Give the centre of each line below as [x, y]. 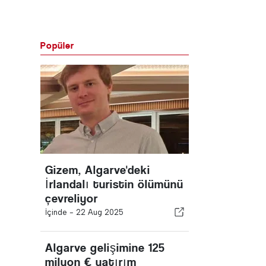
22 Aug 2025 [100, 212]
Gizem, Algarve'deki [98, 170]
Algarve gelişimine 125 [105, 248]
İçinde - [61, 212]
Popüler [57, 45]
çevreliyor [72, 198]
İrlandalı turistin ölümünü [114, 184]
